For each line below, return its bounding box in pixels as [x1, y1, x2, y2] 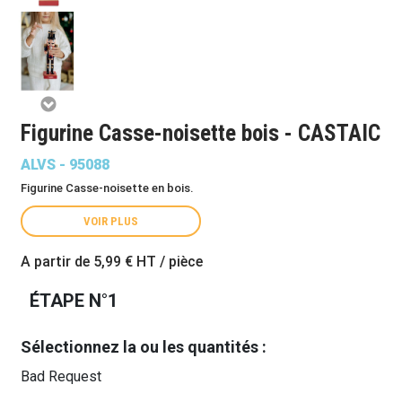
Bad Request [21, 368, 101, 385]
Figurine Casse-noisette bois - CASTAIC [21, 120, 380, 146]
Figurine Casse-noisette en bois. [21, 181, 194, 195]
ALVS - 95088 [21, 156, 109, 173]
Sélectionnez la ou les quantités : [21, 337, 267, 356]
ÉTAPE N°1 [30, 290, 118, 311]
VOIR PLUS [83, 214, 138, 228]
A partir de [21, 253, 93, 270]
